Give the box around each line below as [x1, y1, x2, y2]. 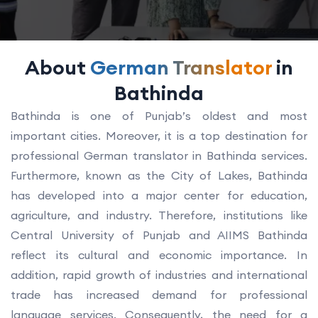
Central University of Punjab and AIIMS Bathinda [11, 228, 307, 242]
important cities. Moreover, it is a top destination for [11, 128, 307, 143]
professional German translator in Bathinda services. [11, 148, 307, 163]
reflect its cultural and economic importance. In [11, 248, 307, 262]
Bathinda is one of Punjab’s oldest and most [11, 109, 307, 123]
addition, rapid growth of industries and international [11, 268, 307, 282]
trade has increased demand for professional [11, 287, 307, 302]
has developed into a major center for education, [11, 188, 307, 202]
